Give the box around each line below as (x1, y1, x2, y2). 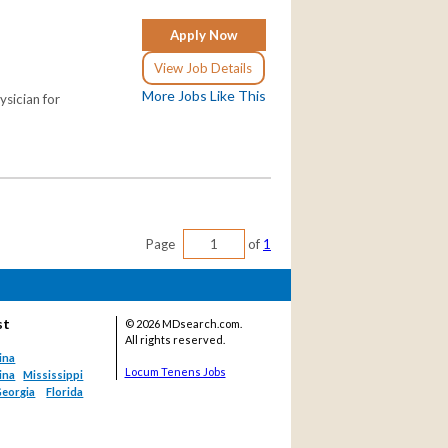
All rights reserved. (124, 333, 225, 347)
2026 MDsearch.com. (135, 317, 242, 331)
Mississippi (23, 368, 84, 382)
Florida (46, 385, 84, 399)
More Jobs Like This (142, 87, 266, 105)
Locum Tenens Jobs (124, 365, 226, 379)
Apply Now (170, 27, 238, 44)
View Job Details (154, 60, 253, 77)
